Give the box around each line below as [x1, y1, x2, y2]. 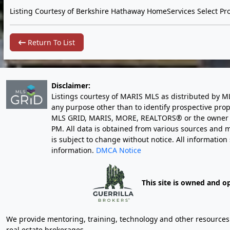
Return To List [26, 37, 75, 47]
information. [51, 145, 96, 155]
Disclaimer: [51, 80, 90, 90]
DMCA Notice [96, 145, 141, 155]
